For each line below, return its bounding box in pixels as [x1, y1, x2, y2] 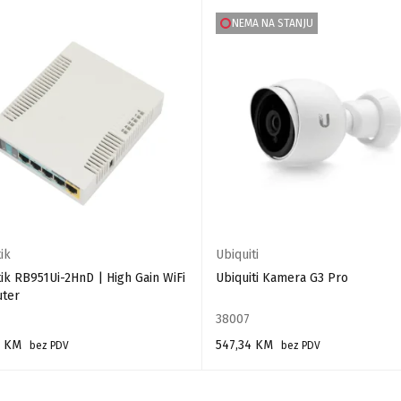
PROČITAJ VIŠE [215, 364, 287, 378]
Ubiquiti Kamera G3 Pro [215, 270, 348, 286]
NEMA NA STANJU [232, 17, 314, 30]
